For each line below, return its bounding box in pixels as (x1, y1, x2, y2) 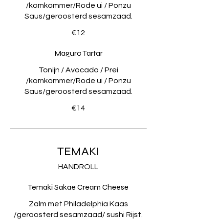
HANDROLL (58, 162, 98, 171)
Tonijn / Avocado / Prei (38, 66, 118, 74)
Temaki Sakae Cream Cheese (28, 182, 129, 192)
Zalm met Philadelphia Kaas (28, 199, 128, 208)
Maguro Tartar (54, 48, 103, 58)
